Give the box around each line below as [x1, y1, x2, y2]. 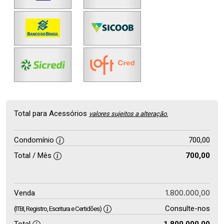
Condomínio [14, 135, 56, 144]
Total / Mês [14, 151, 53, 160]
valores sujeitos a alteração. [89, 110, 168, 117]
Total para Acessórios [14, 109, 89, 118]
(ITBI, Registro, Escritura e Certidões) [14, 205, 101, 212]
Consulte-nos [164, 204, 210, 213]
